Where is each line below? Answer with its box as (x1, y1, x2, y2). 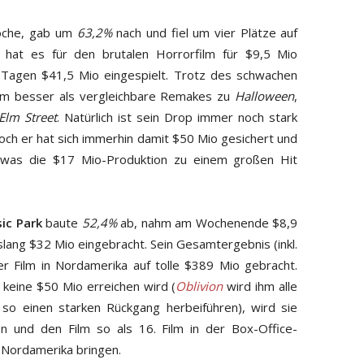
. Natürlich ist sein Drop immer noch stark (57, 108, 298, 125)
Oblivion (175, 277, 223, 294)
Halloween (235, 87, 295, 104)
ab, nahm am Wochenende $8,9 (116, 214, 298, 231)
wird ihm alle (223, 277, 298, 294)
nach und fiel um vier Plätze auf (111, 24, 298, 41)
